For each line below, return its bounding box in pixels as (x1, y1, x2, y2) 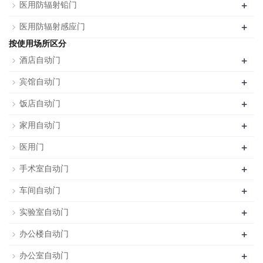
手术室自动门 (19, 164, 69, 174)
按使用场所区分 (9, 39, 66, 49)
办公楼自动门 (19, 230, 69, 239)
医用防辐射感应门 (19, 22, 85, 32)
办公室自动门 (19, 251, 69, 261)
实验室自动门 (19, 208, 69, 217)
